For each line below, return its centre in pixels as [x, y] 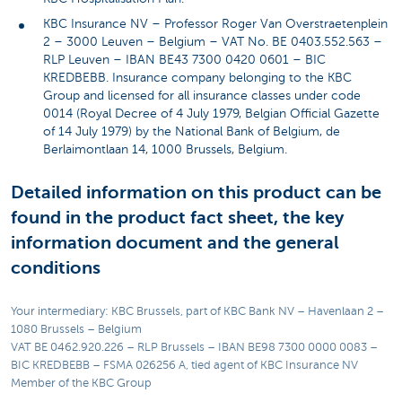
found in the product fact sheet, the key [177, 217]
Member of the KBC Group [81, 383]
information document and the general [175, 242]
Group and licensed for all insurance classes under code [202, 95]
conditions [56, 267]
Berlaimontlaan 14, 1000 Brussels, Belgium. [165, 149]
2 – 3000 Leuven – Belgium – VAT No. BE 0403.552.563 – [213, 41]
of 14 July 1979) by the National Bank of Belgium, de [192, 131]
